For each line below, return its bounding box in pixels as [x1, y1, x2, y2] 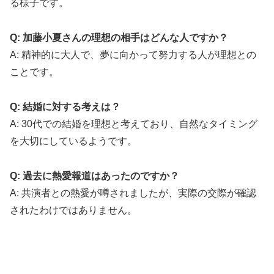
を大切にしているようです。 [10, 136, 137, 147]
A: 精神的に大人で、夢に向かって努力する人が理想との [10, 50, 256, 61]
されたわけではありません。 [10, 204, 137, 215]
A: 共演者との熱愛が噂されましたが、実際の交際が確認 [10, 187, 256, 198]
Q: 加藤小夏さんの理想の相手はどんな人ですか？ [10, 32, 228, 43]
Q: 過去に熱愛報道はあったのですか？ [10, 170, 179, 181]
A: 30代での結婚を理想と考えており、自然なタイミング [10, 119, 257, 130]
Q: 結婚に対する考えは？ [10, 102, 120, 113]
